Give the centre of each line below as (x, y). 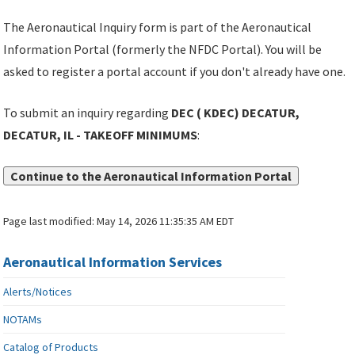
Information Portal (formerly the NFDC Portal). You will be (163, 50)
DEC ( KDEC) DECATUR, (236, 113)
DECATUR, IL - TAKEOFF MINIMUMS (101, 135)
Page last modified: (50, 221)
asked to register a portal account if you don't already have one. (175, 72)
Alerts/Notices (38, 292)
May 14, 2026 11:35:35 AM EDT (166, 221)
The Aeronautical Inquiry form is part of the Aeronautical (158, 27)
